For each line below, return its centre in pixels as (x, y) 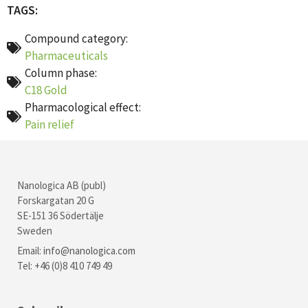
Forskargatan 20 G (56, 200)
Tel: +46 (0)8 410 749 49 (65, 266)
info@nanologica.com (89, 251)
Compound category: (77, 38)
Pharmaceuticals (67, 56)
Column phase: (61, 73)
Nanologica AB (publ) (62, 185)
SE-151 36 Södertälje (60, 215)
